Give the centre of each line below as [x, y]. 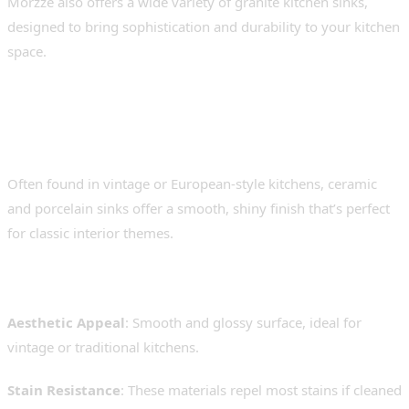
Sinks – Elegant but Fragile [188, 147]
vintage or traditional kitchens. [103, 347]
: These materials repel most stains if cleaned [261, 390]
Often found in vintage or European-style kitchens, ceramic [192, 184]
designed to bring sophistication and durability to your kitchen [204, 27]
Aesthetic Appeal [66, 323]
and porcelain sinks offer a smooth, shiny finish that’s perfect [199, 209]
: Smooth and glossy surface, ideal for [243, 323]
